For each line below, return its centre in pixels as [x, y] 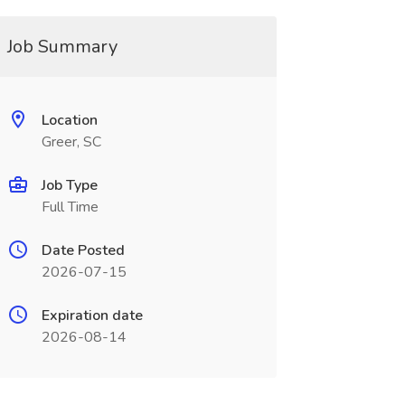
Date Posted [83, 250]
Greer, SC [71, 142]
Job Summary [62, 47]
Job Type [69, 185]
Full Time [70, 207]
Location [69, 120]
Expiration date [92, 316]
